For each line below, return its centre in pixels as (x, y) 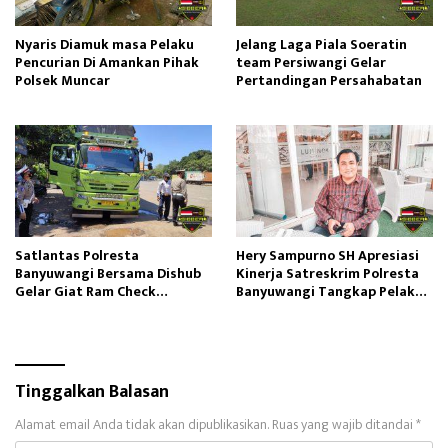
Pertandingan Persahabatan (329, 81)
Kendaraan (51, 309)
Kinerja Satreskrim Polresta (327, 273)
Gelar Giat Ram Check (85, 291)
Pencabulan (273, 309)
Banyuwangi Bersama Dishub (108, 273)
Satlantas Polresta (77, 255)
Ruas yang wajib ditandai (344, 424)
